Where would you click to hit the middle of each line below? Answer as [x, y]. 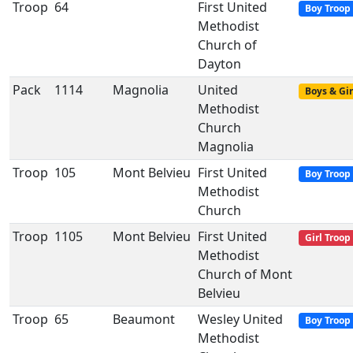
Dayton [219, 64]
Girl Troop [327, 238]
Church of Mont [245, 274]
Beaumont [144, 319]
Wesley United [240, 319]
